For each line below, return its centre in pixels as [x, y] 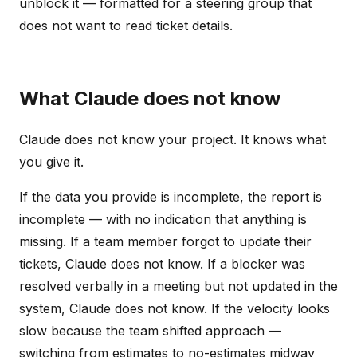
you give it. [51, 161]
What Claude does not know [150, 98]
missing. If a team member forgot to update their [165, 241]
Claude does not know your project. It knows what [173, 139]
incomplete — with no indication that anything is [163, 219]
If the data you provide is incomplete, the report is [171, 196]
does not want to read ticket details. [126, 25]
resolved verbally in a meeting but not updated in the [178, 286]
